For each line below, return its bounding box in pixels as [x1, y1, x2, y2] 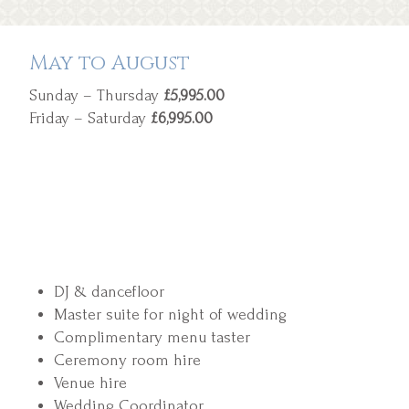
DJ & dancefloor [54, 282, 164, 300]
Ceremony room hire [54, 351, 201, 369]
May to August [29, 49, 191, 77]
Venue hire [54, 373, 127, 392]
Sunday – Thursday [29, 86, 160, 104]
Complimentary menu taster [54, 328, 250, 346]
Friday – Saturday [29, 109, 147, 127]
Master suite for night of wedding [54, 305, 287, 323]
